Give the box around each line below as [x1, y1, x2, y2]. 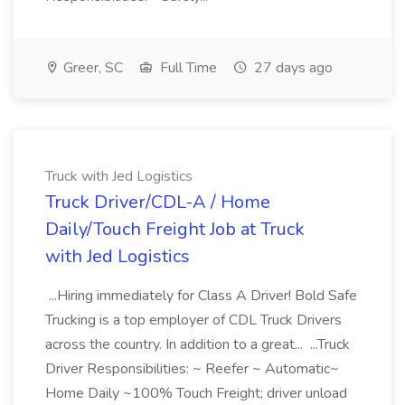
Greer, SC [60, 58, 123, 78]
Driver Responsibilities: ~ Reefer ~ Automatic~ [45, 359, 339, 379]
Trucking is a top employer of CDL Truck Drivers [45, 310, 342, 330]
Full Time [156, 58, 217, 78]
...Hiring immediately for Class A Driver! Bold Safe [45, 286, 357, 306]
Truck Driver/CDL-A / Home [45, 190, 270, 214]
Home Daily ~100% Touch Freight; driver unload [45, 383, 347, 403]
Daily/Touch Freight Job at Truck [45, 217, 305, 241]
